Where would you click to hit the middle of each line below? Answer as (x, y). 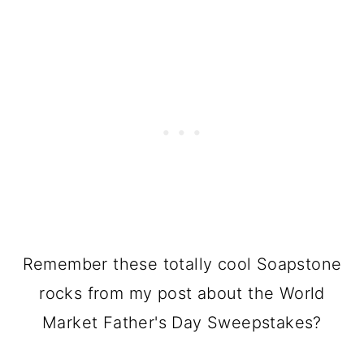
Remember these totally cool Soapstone (182, 264)
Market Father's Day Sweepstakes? (182, 323)
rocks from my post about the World (182, 294)
